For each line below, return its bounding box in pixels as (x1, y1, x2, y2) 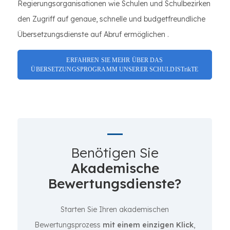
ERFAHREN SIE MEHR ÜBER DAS (66, 56, 163, 64)
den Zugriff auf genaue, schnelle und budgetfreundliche (17, 14, 205, 24)
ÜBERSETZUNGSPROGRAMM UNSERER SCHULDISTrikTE (31, 66, 199, 73)
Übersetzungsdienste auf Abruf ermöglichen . (17, 30, 169, 39)
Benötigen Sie (71, 144, 159, 161)
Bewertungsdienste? (48, 175, 181, 192)
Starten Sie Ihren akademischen (61, 205, 169, 214)
